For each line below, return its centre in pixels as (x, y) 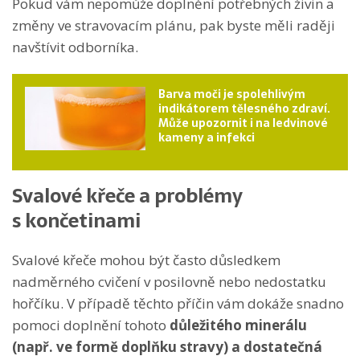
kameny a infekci (207, 137)
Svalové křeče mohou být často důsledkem (146, 260)
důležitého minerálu (238, 325)
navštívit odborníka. (75, 47)
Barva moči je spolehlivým (232, 94)
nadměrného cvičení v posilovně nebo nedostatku (169, 281)
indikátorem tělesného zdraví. (244, 108)
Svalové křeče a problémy (127, 195)
